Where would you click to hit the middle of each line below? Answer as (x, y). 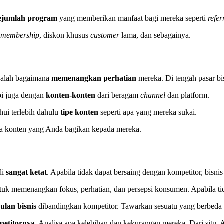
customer (105, 35)
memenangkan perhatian (95, 78)
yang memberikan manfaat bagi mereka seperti (134, 18)
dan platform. (188, 95)
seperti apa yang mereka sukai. (149, 112)
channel (153, 95)
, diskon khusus (65, 35)
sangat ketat (27, 172)
